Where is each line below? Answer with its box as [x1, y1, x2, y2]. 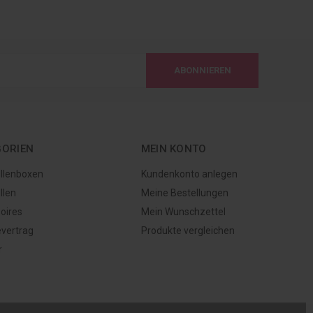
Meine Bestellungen [140, 187, 228, 198]
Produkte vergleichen [140, 225, 235, 236]
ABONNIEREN [173, 65, 231, 75]
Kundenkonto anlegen [140, 168, 238, 180]
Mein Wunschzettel [140, 206, 226, 217]
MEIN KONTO [140, 143, 207, 155]
